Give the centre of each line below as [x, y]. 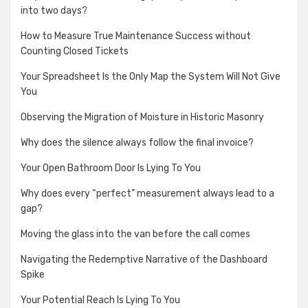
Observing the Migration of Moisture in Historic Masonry [142, 117]
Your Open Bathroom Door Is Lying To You [111, 168]
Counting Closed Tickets [75, 51]
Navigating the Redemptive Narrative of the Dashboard [144, 259]
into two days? [54, 10]
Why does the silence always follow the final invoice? [137, 142]
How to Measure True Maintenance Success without [136, 36]
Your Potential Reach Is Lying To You [100, 300]
